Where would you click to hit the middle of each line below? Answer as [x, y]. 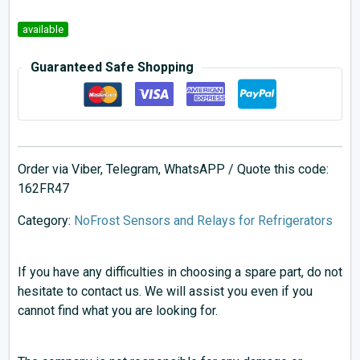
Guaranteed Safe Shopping [112, 67]
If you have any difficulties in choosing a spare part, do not [180, 272]
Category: [46, 221]
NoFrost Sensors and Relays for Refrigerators [203, 221]
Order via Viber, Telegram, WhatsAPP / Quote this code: [173, 169]
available [43, 29]
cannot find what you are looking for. [118, 311]
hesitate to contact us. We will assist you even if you [165, 291]
